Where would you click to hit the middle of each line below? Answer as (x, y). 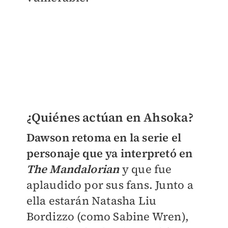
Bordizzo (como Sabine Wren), (108, 216)
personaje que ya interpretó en (109, 153)
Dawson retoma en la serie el (104, 137)
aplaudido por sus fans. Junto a (110, 184)
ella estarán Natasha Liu (91, 200)
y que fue (146, 169)
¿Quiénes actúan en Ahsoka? (110, 117)
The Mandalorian (73, 169)
